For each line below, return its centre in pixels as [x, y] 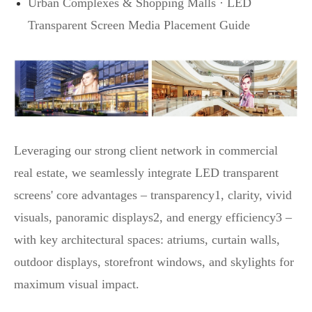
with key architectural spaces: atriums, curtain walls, [147, 239]
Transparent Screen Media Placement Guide [139, 25]
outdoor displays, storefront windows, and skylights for [154, 262]
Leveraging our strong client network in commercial [146, 150]
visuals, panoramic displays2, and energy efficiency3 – [153, 217]
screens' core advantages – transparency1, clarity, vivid [153, 195]
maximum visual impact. [77, 284]
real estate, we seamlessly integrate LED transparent [146, 172]
